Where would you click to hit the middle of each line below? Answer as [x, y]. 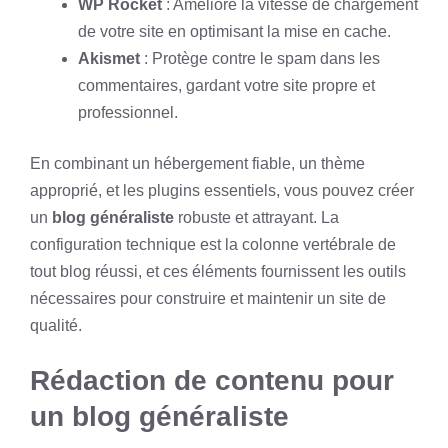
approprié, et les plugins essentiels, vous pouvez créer [222, 190]
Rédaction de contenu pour [212, 380]
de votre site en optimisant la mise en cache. [234, 31]
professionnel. [128, 112]
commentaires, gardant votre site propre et [226, 85]
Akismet [109, 58]
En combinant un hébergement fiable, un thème [197, 163]
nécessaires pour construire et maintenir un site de [208, 298]
